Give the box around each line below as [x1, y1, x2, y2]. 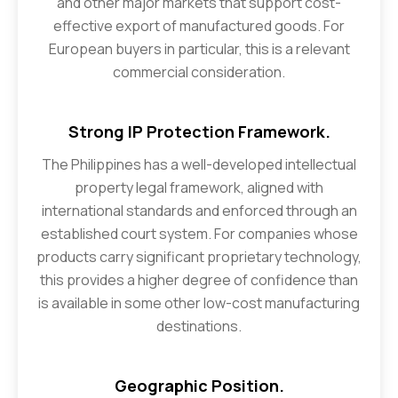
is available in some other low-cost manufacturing [38, 292, 360, 313]
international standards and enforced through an [41, 200, 357, 220]
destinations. [156, 315, 242, 336]
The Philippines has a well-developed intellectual [42, 154, 356, 174]
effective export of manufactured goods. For [53, 15, 345, 36]
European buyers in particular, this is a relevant [48, 38, 350, 59]
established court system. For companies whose [40, 223, 358, 243]
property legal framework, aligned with [75, 177, 323, 197]
